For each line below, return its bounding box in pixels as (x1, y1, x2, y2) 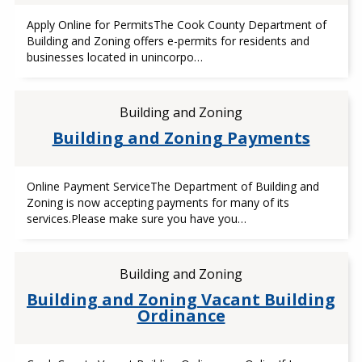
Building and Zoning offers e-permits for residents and (26, 33, 309, 48)
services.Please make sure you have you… (26, 211, 246, 226)
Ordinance (137, 305, 225, 326)
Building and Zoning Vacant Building (27, 288, 335, 310)
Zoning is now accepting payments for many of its (26, 195, 289, 210)
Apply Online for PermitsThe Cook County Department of (26, 17, 326, 32)
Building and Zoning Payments (52, 127, 310, 149)
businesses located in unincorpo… (26, 49, 203, 65)
